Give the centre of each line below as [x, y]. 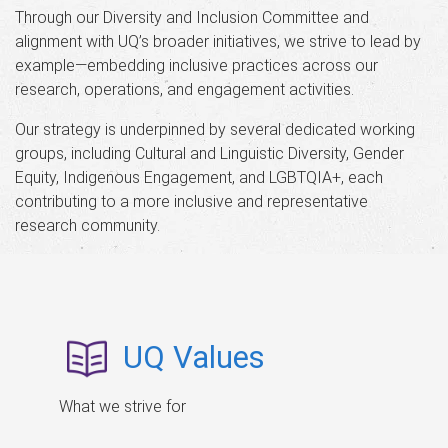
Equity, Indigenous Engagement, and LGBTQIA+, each [199, 177]
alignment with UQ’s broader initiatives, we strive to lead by [218, 41]
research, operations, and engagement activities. [184, 89]
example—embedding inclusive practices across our [196, 65]
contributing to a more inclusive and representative [191, 201]
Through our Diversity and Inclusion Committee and [192, 17]
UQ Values [193, 357]
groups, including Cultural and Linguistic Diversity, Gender [209, 153]
